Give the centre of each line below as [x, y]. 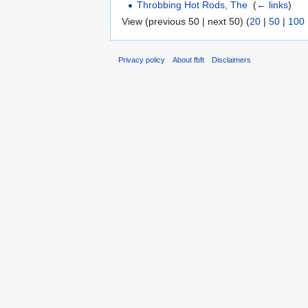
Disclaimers [232, 60]
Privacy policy [142, 60]
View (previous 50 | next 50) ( [186, 21]
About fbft [189, 60]
